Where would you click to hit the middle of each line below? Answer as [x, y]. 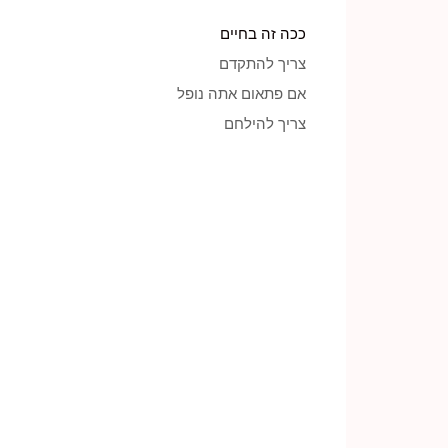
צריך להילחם [265, 123]
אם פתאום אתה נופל [241, 93]
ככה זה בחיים [263, 33]
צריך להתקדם [262, 63]
